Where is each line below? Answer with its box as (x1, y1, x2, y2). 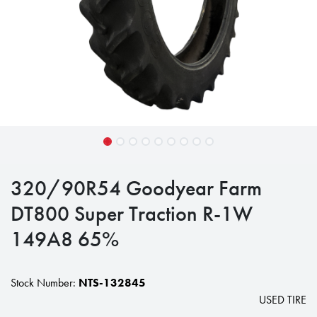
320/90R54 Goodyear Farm (11, 174, 262, 202)
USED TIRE (259, 292, 306, 307)
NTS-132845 (79, 275, 146, 290)
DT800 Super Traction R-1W (11, 200, 253, 227)
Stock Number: (11, 275, 79, 290)
